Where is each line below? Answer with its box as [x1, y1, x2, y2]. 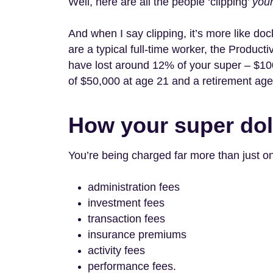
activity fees [88, 244, 148, 257]
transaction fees [88, 213, 165, 225]
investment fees [88, 197, 165, 209]
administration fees [88, 181, 180, 193]
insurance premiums [88, 229, 186, 241]
